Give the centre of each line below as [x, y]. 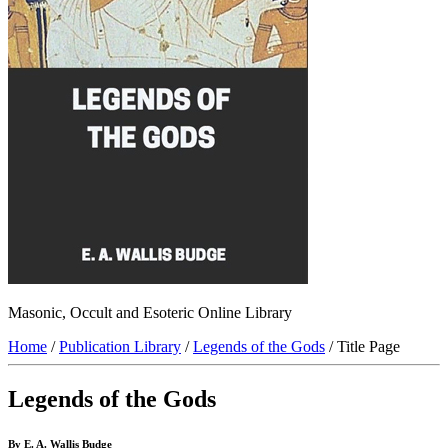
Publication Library [120, 347]
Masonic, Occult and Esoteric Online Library [150, 313]
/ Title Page [362, 347]
